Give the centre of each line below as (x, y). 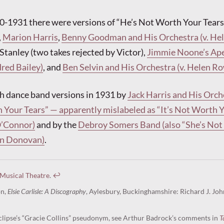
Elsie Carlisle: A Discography (46, 191)
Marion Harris (30, 37)
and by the (56, 124)
